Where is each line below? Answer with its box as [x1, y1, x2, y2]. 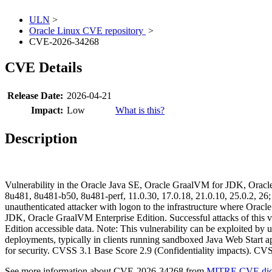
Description [5, 131, 77, 147]
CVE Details [5, 59, 82, 76]
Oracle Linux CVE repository [29, 25, 146, 36]
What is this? [115, 105, 165, 116]
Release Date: [7, 90, 63, 101]
